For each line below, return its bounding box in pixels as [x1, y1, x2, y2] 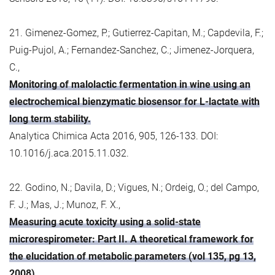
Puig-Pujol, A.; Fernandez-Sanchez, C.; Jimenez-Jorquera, [9, 44, 254, 56]
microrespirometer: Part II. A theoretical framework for [9, 233, 254, 245]
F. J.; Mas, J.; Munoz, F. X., [9, 198, 120, 211]
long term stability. [9, 112, 91, 125]
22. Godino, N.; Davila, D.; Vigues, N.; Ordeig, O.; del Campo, [9, 181, 259, 193]
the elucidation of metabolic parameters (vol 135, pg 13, [9, 250, 256, 262]
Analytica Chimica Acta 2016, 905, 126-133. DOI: [9, 130, 218, 142]
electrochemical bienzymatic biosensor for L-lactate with [9, 95, 260, 107]
